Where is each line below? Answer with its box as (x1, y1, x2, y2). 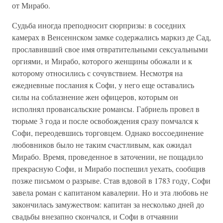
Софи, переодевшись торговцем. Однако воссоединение (12, 127, 204, 138)
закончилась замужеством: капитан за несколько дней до (12, 199, 204, 210)
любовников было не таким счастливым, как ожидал (12, 139, 192, 150)
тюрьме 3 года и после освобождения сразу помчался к (12, 115, 199, 126)
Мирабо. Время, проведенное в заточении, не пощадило (12, 151, 203, 162)
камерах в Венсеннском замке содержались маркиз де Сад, (12, 32, 211, 42)
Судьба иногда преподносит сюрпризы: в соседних (12, 20, 186, 30)
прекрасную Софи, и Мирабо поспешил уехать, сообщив (12, 163, 206, 174)
